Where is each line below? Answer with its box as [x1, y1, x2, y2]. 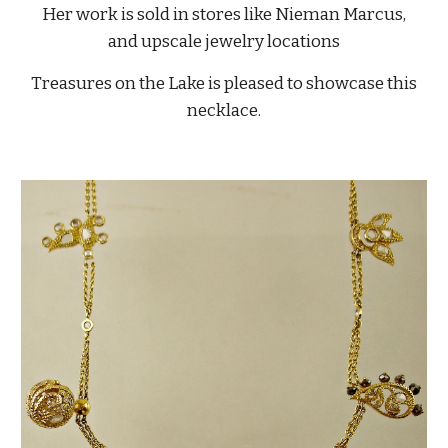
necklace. [187, 100, 261, 121]
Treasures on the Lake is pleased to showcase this [31, 73, 417, 94]
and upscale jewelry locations [108, 31, 340, 52]
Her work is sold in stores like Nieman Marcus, [42, 4, 406, 25]
